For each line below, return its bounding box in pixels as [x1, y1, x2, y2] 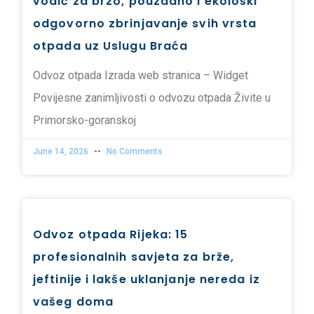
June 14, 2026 [33, 146, 90, 157]
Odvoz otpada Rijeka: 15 [33, 226, 189, 243]
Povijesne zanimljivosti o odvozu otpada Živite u [33, 91, 271, 105]
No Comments [104, 146, 163, 157]
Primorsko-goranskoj [33, 114, 136, 128]
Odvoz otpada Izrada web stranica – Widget [33, 69, 248, 83]
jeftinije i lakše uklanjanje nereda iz [33, 271, 260, 288]
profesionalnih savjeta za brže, [33, 249, 235, 266]
